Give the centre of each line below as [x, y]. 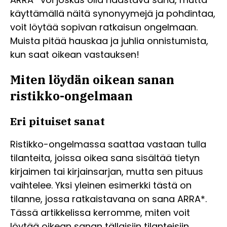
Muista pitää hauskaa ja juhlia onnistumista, [109, 41]
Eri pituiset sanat [58, 121]
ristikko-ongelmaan [71, 96]
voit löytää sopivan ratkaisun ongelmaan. [104, 27]
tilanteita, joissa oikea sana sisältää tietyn [105, 158]
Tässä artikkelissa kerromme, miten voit [100, 213]
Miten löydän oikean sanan [92, 80]
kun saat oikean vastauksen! [75, 55]
